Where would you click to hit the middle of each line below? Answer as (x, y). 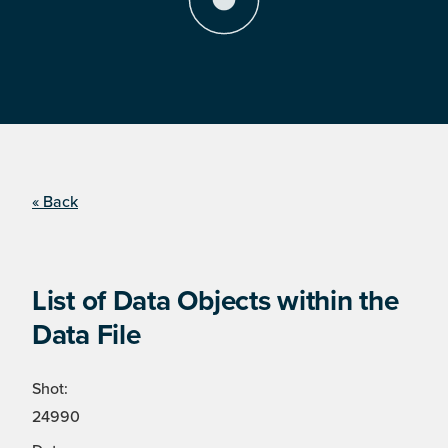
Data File (86, 335)
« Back (55, 202)
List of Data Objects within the (215, 301)
